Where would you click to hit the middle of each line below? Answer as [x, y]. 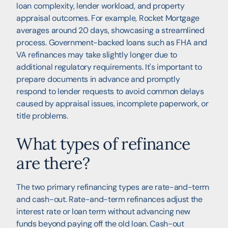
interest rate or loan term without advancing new [104, 211]
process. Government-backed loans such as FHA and [112, 42]
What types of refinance [103, 144]
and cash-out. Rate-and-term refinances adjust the [109, 199]
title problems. [42, 116]
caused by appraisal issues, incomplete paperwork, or [112, 103]
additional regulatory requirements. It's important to [109, 67]
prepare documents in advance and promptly [98, 79]
